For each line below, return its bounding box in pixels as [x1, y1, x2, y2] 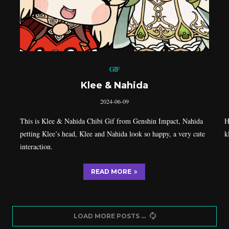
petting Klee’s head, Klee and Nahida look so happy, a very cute [19, 128, 205, 139]
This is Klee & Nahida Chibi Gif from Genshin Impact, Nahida [19, 116, 203, 126]
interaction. [19, 141, 53, 151]
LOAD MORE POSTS [73, 212, 140, 220]
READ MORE [91, 167, 132, 175]
